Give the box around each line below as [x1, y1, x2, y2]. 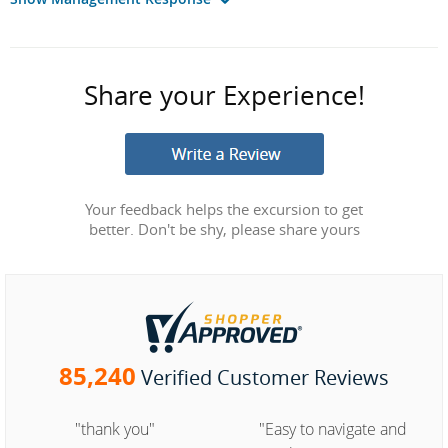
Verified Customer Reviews [140, 364, 389, 392]
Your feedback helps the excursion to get [85, 199, 363, 220]
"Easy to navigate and [258, 418, 407, 441]
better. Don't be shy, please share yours [88, 219, 360, 240]
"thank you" [75, 418, 156, 441]
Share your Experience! [83, 78, 365, 114]
